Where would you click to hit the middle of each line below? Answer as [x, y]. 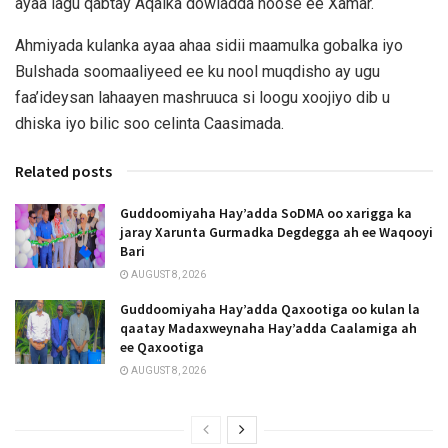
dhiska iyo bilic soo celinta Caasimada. [149, 123]
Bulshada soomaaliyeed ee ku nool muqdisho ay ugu [197, 71]
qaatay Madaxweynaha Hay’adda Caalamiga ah [268, 327]
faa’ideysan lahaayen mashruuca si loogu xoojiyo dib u [202, 97]
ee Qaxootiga [162, 346]
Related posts [63, 170]
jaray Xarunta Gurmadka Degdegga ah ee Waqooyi [276, 231]
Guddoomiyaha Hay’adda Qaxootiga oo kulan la [270, 308]
